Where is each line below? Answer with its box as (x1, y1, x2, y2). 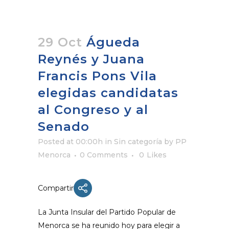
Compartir (38, 184, 74, 193)
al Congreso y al (38, 102, 148, 117)
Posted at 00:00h (38, 137, 103, 146)
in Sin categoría (103, 137, 164, 146)
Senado (38, 119, 89, 134)
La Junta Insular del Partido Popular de (38, 208, 176, 217)
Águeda (82, 35, 140, 50)
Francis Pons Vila (38, 68, 157, 83)
